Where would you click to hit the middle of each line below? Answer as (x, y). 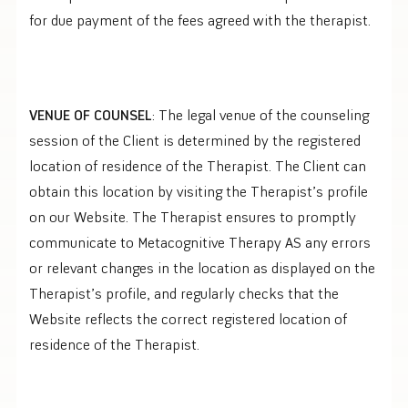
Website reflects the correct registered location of (188, 318)
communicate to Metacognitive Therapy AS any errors (200, 242)
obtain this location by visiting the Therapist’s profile (199, 191)
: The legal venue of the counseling (260, 114)
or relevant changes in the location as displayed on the (202, 267)
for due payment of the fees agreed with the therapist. (200, 20)
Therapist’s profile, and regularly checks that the (184, 293)
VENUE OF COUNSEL (91, 114)
